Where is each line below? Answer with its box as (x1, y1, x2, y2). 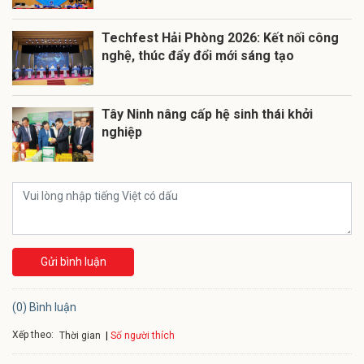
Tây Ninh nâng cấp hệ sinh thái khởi (102, 106, 313, 122)
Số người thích (110, 329, 175, 341)
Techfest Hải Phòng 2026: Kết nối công (102, 29, 339, 45)
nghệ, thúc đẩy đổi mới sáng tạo (102, 47, 294, 63)
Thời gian (59, 329, 101, 341)
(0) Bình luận (12, 300, 76, 314)
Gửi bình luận (40, 254, 106, 268)
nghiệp (102, 123, 142, 140)
